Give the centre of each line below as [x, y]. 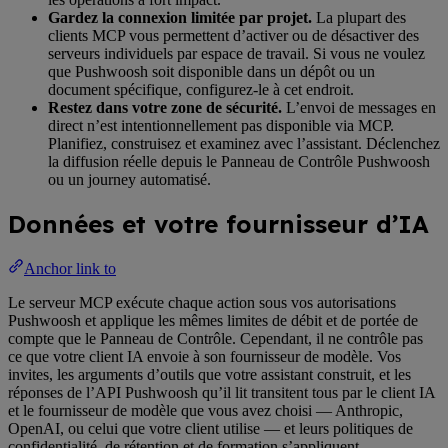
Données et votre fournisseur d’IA [218, 223]
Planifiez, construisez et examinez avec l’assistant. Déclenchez [244, 143]
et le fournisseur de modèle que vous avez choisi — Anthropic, [205, 411]
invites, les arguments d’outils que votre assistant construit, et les [209, 375]
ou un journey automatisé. [129, 179]
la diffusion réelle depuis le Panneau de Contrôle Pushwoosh [239, 161]
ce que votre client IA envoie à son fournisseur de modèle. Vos [204, 357]
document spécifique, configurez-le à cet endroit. [201, 89]
